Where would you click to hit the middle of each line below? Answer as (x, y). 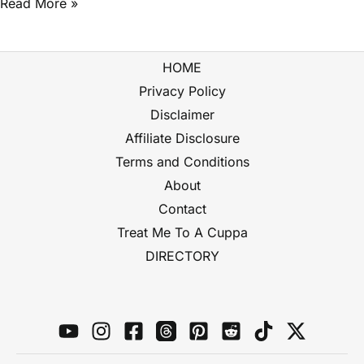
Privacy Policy (182, 91)
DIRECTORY (182, 256)
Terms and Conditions (182, 162)
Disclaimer (182, 115)
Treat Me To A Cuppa (182, 233)
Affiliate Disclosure (182, 139)
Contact (182, 209)
